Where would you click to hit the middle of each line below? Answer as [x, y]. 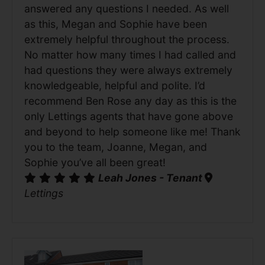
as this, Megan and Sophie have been [116, 24]
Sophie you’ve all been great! [95, 162]
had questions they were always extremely [128, 70]
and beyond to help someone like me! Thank [132, 131]
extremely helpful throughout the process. [127, 39]
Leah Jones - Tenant [151, 177]
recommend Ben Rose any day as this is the [130, 101]
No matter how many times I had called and [130, 54]
